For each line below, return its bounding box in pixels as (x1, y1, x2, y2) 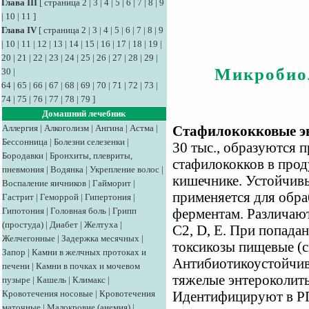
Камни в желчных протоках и (32, 247, 146, 257)
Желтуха (84, 219, 118, 230)
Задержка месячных (61, 233, 139, 243)
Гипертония (85, 192, 131, 202)
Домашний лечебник (42, 108, 126, 119)
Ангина (95, 123, 123, 133)
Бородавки (2, 150, 43, 161)
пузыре (2, 275, 30, 285)
